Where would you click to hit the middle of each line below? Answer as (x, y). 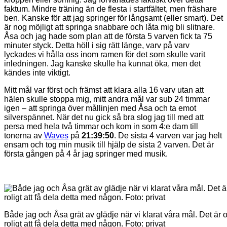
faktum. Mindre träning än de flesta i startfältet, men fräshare (110, 9)
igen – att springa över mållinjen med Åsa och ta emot (100, 108)
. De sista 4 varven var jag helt (168, 135)
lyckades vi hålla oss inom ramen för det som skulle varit (105, 54)
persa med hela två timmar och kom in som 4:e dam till (101, 126)
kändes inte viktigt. (37, 72)
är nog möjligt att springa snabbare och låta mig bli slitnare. (109, 27)
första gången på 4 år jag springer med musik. (86, 154)
